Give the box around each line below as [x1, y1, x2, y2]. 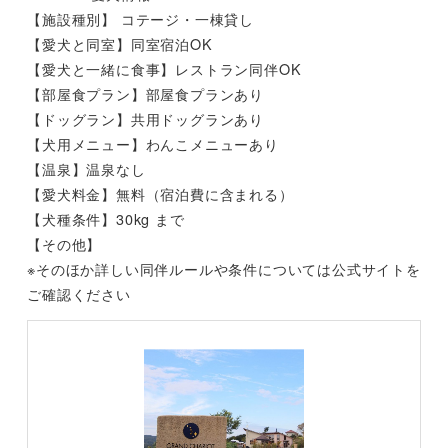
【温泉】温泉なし [27, 157, 146, 179]
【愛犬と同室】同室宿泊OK [27, 32, 213, 54]
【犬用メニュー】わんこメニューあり [27, 132, 279, 154]
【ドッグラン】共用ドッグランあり [27, 107, 264, 129]
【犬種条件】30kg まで [27, 207, 185, 229]
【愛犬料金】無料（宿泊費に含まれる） [27, 182, 294, 204]
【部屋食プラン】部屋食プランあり [27, 82, 264, 104]
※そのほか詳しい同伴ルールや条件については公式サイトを [27, 257, 421, 279]
